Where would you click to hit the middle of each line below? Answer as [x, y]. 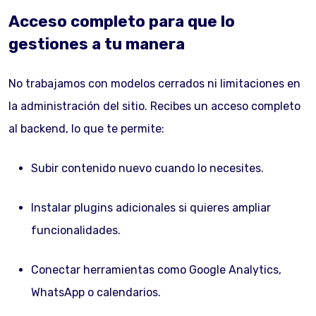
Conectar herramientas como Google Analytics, [156, 270]
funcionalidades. [76, 230]
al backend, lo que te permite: [86, 129]
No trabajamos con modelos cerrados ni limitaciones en [154, 84]
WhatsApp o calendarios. [96, 292]
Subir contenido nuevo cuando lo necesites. [147, 168]
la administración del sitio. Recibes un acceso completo [154, 106]
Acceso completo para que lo [122, 22]
